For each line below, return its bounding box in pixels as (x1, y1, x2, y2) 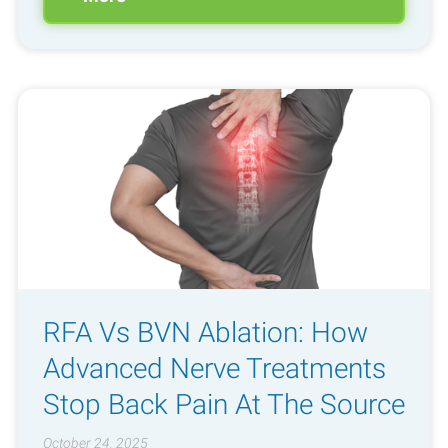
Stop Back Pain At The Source (42, 387, 405, 421)
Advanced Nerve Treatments (42, 351, 386, 385)
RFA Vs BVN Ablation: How (42, 315, 368, 349)
